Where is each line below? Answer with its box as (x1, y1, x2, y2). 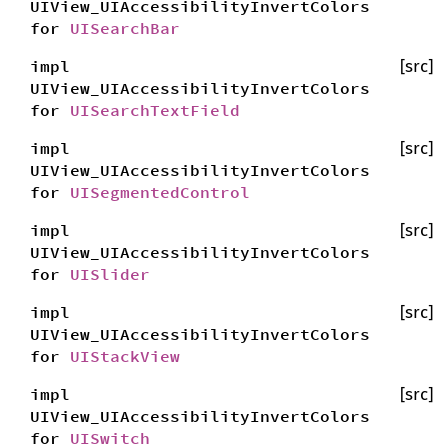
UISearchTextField (70, 100, 240, 120)
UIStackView (70, 346, 180, 366)
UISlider (70, 264, 150, 284)
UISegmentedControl (70, 182, 250, 202)
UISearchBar (70, 18, 180, 38)
